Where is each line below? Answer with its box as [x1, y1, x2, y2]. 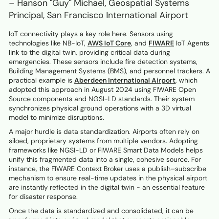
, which [175, 76, 197, 85]
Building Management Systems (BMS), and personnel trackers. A [9, 66, 210, 76]
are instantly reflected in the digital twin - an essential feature [9, 183, 205, 192]
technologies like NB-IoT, [9, 39, 88, 48]
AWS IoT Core [88, 39, 131, 48]
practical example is [9, 76, 74, 85]
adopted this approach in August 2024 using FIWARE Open [9, 85, 196, 94]
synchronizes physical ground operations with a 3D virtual [9, 104, 191, 113]
